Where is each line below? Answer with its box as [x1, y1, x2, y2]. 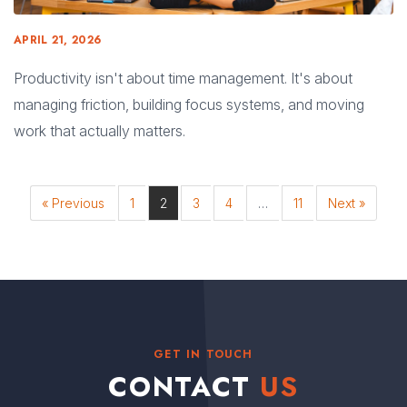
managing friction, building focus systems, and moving [14, 94, 364, 114]
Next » [328, 194, 365, 211]
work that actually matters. [14, 121, 185, 140]
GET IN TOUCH [154, 345, 253, 362]
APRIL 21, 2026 [14, 31, 102, 48]
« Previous [42, 194, 104, 211]
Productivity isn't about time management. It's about [14, 68, 352, 87]
